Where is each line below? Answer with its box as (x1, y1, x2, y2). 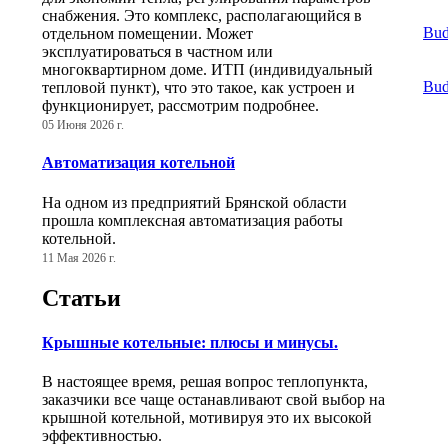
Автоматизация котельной (42, 154, 235, 172)
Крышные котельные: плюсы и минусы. (42, 333, 338, 351)
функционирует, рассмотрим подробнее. (42, 96, 319, 114)
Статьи (42, 285, 121, 312)
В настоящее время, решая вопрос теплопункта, (42, 372, 368, 390)
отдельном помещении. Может (42, 24, 253, 42)
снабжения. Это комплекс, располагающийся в (42, 6, 362, 24)
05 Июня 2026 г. (42, 118, 124, 131)
